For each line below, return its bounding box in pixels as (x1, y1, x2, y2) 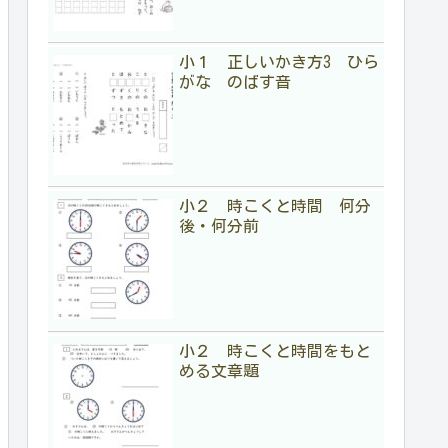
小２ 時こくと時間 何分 (179, 198, 371, 215)
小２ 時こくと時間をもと (179, 342, 371, 359)
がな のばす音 (179, 73, 291, 90)
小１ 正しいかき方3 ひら (179, 53, 379, 70)
